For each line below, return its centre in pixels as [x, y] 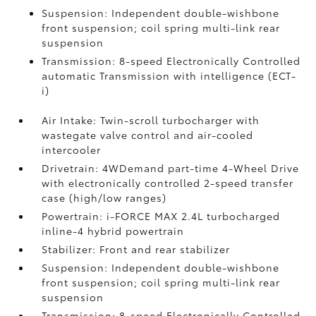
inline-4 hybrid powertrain [113, 231]
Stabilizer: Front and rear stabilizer [136, 249]
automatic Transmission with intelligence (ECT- [169, 75]
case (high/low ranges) [104, 197]
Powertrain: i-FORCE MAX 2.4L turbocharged [161, 216]
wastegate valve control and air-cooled [148, 135]
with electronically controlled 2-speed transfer [168, 183]
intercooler [72, 150]
